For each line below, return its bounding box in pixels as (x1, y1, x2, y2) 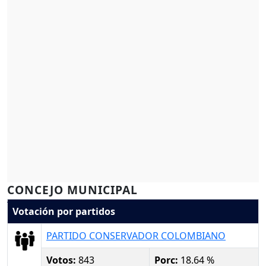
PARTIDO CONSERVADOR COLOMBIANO (46, 229, 226, 242)
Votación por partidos (12, 204, 115, 218)
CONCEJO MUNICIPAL (7, 182, 138, 198)
